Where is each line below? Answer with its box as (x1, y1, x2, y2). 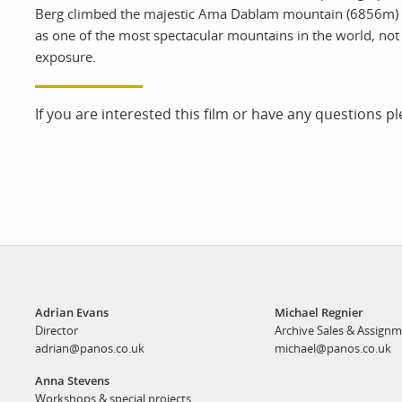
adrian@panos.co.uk (35, 339, 144, 356)
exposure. (35, 47, 96, 66)
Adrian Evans (35, 303, 109, 320)
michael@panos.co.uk (274, 339, 391, 356)
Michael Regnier (274, 303, 363, 320)
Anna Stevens (35, 371, 109, 389)
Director (35, 321, 78, 338)
